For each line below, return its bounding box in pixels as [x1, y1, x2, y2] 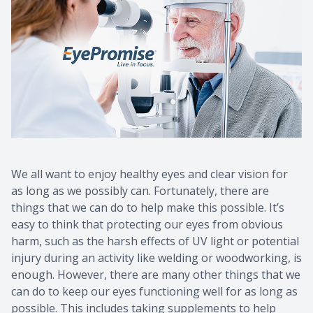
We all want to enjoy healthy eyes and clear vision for [11, 166, 288, 182]
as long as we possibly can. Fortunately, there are [11, 183, 269, 199]
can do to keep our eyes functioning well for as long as [11, 284, 298, 300]
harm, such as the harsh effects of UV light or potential [11, 233, 299, 249]
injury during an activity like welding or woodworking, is [11, 250, 302, 266]
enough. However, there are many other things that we [11, 267, 300, 283]
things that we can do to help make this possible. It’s [11, 200, 284, 216]
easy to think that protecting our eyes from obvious [11, 217, 283, 233]
